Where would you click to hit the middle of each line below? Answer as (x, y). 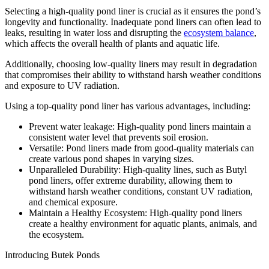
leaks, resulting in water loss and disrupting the (94, 32)
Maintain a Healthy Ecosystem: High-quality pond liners (135, 213)
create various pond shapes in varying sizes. (113, 159)
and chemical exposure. (74, 202)
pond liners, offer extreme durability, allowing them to (131, 180)
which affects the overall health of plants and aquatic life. (113, 43)
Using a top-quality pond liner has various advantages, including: (129, 106)
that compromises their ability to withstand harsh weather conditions (133, 74)
